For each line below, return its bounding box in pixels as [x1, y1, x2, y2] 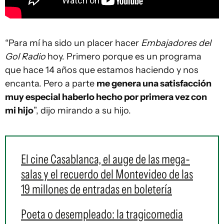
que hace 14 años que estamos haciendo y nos [5, 64, 198, 75]
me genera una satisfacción [96, 77, 211, 89]
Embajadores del [141, 37, 211, 48]
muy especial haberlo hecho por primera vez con [5, 91, 207, 102]
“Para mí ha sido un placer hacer [5, 37, 141, 48]
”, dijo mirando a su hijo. [33, 104, 131, 116]
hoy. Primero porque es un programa [45, 50, 201, 62]
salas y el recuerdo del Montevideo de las [21, 166, 193, 181]
